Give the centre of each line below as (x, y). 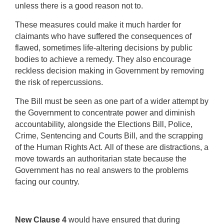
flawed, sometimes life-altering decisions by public (104, 47)
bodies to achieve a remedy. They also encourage (103, 59)
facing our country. (47, 181)
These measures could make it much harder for (98, 24)
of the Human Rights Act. (60, 147)
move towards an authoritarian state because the (101, 158)
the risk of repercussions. (60, 82)
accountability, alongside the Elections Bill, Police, (104, 124)
